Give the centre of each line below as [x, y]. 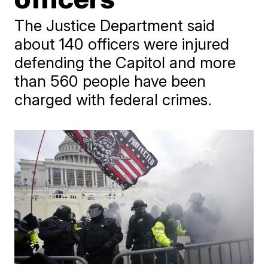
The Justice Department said [115, 25]
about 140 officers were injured [122, 44]
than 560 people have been [110, 81]
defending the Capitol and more [125, 63]
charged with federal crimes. [113, 100]
